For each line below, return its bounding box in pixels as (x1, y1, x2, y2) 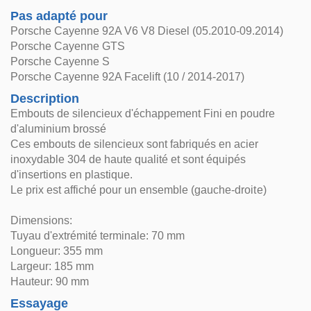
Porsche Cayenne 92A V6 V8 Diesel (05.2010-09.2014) (10, 25, 284, 37)
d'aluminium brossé (10, 123, 107, 135)
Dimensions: (10, 215, 73, 226)
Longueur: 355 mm (10, 245, 103, 257)
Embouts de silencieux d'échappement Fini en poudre (10, 108, 276, 119)
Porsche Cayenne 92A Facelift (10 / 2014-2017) (10, 71, 245, 83)
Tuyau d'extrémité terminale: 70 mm (10, 230, 185, 242)
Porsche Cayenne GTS (10, 40, 126, 52)
